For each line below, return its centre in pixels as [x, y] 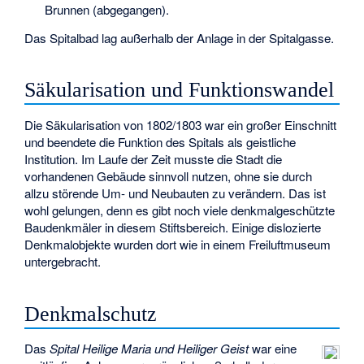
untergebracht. [63, 261]
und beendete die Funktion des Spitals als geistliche [160, 141]
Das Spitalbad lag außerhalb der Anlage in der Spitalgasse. [180, 37]
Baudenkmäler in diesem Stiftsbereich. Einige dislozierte [173, 227]
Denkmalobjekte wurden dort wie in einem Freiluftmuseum [178, 244]
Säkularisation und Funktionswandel [180, 90]
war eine [273, 349]
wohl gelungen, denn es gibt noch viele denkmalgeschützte [180, 210]
